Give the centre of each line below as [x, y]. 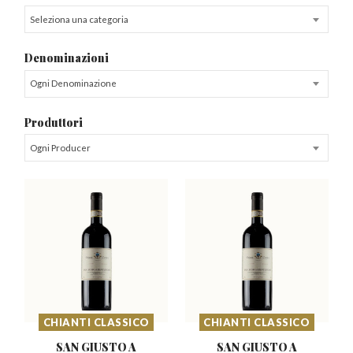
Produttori [54, 122]
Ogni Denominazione [73, 84]
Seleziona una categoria [79, 19]
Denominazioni [67, 58]
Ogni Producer [60, 147]
